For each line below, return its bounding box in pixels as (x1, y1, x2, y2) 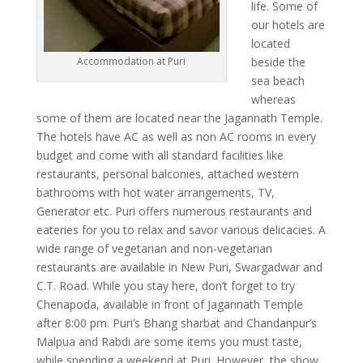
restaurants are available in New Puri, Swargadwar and (36, 259, 322, 275)
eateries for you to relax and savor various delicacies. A (36, 222, 326, 237)
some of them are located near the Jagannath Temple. (36, 110, 322, 126)
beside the (250, 54, 305, 70)
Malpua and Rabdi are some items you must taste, (36, 334, 302, 349)
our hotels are (250, 17, 325, 32)
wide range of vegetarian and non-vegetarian (36, 241, 272, 256)
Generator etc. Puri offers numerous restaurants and (36, 203, 312, 219)
